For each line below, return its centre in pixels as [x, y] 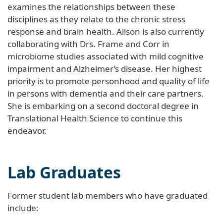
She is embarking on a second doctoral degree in [103, 106]
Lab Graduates [64, 172]
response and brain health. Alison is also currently [106, 31]
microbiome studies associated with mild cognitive [106, 56]
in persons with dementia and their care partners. [106, 93]
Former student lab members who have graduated [108, 195]
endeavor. [27, 130]
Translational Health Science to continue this [95, 118]
